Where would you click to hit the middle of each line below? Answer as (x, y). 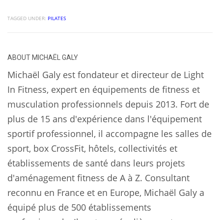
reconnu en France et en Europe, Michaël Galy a (106, 193)
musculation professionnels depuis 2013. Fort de (108, 104)
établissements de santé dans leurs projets (96, 163)
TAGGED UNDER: (27, 18)
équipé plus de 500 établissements (79, 207)
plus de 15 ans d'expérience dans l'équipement (105, 119)
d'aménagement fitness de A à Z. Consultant (98, 178)
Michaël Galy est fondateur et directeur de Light (106, 75)
